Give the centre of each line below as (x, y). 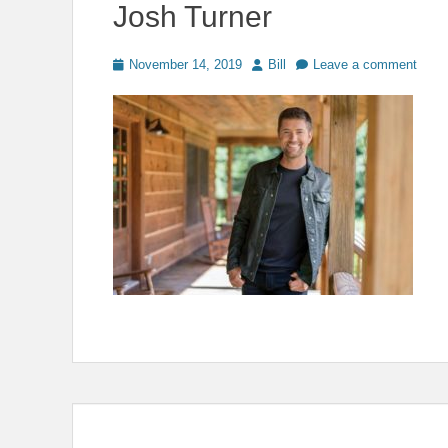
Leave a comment (365, 64)
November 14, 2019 (185, 64)
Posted (132, 63)
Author (270, 63)
